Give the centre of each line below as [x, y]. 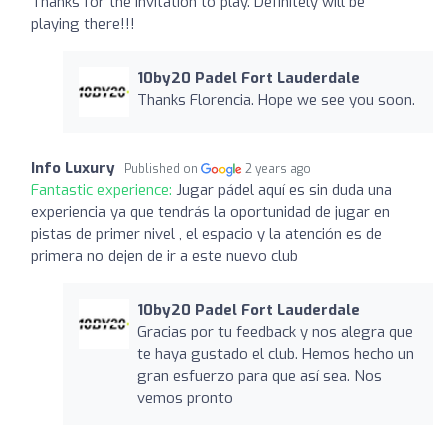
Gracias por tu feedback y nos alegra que [274, 331]
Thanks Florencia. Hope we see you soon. [275, 99]
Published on [162, 168]
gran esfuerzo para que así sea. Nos [259, 375]
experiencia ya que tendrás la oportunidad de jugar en [210, 211]
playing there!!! [83, 23]
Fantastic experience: [103, 189]
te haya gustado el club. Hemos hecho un [275, 353]
